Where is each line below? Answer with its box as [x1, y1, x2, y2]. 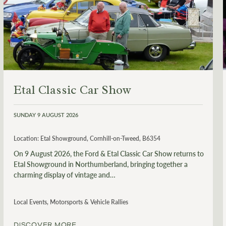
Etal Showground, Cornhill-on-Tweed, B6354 [40, 134, 160, 143]
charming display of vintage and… [14, 169, 116, 180]
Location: [14, 134, 39, 143]
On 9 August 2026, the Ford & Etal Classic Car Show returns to [14, 148, 204, 158]
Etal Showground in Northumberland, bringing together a [14, 158, 188, 169]
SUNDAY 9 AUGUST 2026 [14, 110, 78, 119]
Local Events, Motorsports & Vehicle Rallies [14, 197, 128, 206]
